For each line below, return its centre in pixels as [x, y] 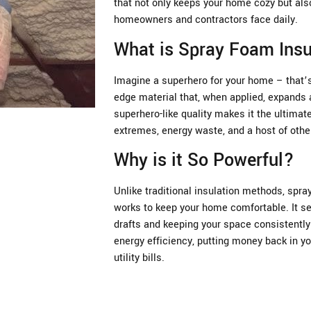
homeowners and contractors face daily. [206, 20]
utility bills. [139, 258]
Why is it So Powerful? [204, 161]
